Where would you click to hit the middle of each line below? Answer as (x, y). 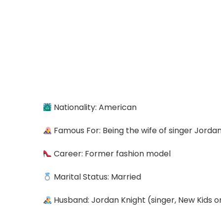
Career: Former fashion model (111, 153)
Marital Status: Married (97, 177)
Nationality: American (94, 107)
